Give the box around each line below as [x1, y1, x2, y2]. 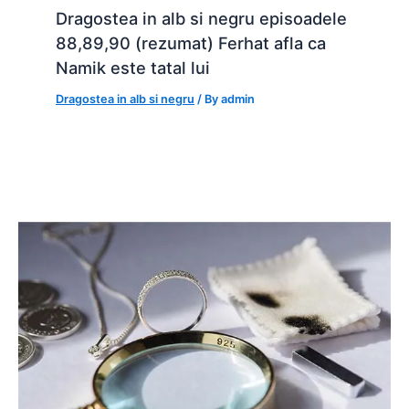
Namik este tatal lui [56, 58, 211, 79]
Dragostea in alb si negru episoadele [56, 8, 348, 29]
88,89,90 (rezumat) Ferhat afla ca [56, 33, 327, 54]
